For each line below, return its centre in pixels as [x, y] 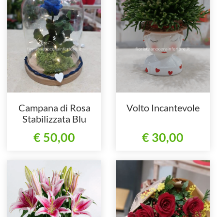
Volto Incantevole [163, 107]
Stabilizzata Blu [54, 118]
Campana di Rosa [54, 107]
